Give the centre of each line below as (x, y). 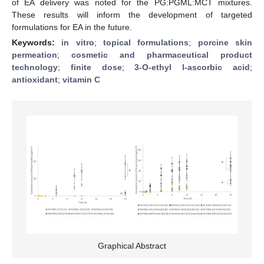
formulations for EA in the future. (72, 27)
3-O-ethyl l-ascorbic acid (192, 67)
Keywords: (37, 42)
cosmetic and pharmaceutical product (162, 55)
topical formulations (146, 42)
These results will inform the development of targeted (132, 14)
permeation (34, 55)
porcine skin (225, 42)
